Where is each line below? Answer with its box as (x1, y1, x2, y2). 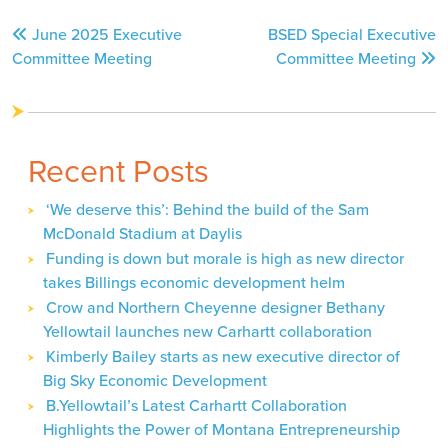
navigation (11, 27, 120, 64)
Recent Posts (28, 146, 209, 195)
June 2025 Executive (32, 22, 182, 46)
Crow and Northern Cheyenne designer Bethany (46, 295, 385, 319)
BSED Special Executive (268, 22, 436, 46)
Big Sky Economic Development (43, 368, 267, 392)
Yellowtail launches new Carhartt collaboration (43, 319, 372, 343)
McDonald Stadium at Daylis (43, 221, 242, 245)
